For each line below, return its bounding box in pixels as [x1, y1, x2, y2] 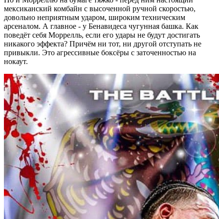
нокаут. [4, 57, 32, 66]
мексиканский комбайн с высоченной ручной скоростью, [4, 4, 196, 13]
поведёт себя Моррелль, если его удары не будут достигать [4, 30, 200, 39]
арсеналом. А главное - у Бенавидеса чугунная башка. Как [4, 22, 198, 30]
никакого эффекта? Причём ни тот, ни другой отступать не [4, 39, 201, 48]
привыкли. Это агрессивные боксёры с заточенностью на [4, 48, 196, 57]
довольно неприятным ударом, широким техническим [4, 13, 185, 22]
